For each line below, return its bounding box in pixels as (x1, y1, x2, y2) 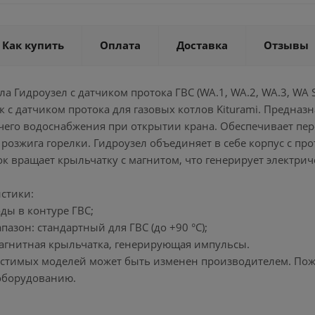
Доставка (176, 38, 228, 52)
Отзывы (264, 38, 309, 52)
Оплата (100, 38, 141, 52)
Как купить (2, 38, 64, 52)
